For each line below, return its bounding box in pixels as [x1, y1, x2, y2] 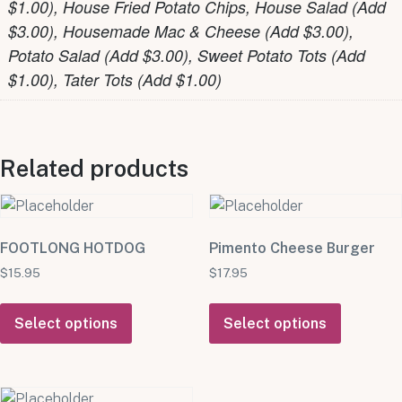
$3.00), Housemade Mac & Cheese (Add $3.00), [8, 19, 354, 42]
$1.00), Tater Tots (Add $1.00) [8, 67, 222, 91]
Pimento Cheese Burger [208, 240, 375, 258]
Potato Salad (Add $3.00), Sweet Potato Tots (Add [8, 43, 365, 66]
